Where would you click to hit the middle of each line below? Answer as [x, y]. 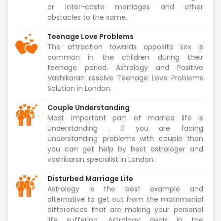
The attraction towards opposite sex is [125, 47]
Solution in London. [79, 88]
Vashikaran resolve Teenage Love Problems [125, 78]
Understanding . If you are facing [125, 128]
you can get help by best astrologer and [125, 149]
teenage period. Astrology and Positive [125, 67]
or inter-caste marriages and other [125, 7]
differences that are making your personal [125, 209]
